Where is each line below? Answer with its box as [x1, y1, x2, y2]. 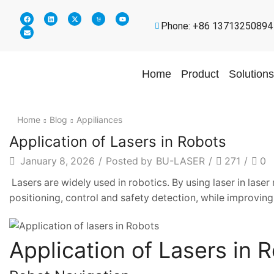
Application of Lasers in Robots [9, 132, 226, 150]
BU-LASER [156, 155, 205, 167]
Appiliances [76, 114, 122, 125]
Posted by [106, 155, 152, 167]
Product [180, 68, 219, 80]
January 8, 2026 [18, 155, 95, 167]
